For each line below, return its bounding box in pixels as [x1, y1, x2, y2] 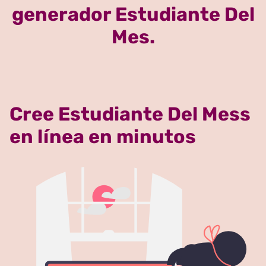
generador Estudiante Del [11, 2, 255, 26]
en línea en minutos [9, 125, 196, 148]
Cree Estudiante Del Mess [9, 102, 251, 125]
